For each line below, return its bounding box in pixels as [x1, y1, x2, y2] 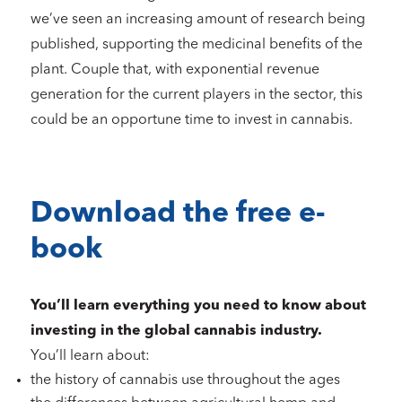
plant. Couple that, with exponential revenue [31, 63, 319, 77]
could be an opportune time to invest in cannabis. [31, 113, 353, 127]
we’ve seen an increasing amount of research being [31, 13, 365, 27]
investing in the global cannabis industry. [31, 324, 326, 338]
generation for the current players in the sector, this [31, 88, 363, 102]
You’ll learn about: [31, 349, 150, 363]
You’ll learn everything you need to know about [31, 299, 366, 313]
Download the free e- [31, 200, 325, 229]
